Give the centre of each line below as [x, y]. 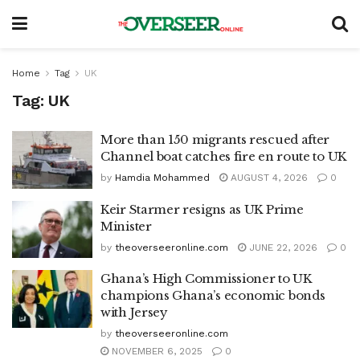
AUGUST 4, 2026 [268, 178]
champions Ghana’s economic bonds [213, 295]
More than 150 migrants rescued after [215, 139]
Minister [126, 226]
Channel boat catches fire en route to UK [223, 156]
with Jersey [134, 312]
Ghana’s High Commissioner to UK [206, 278]
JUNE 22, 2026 [282, 247]
